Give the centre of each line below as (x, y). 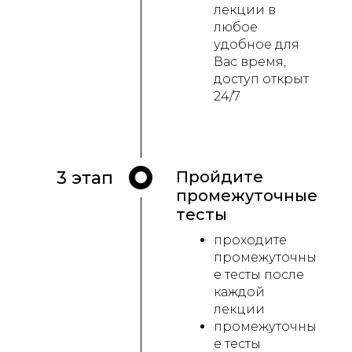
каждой (239, 292)
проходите (250, 240)
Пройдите (220, 177)
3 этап (85, 178)
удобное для (257, 45)
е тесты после (259, 275)
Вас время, (250, 62)
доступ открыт (261, 79)
